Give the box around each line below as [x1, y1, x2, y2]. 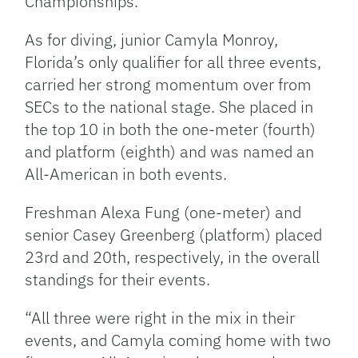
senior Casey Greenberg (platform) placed [25, 224, 323, 246]
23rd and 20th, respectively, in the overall [25, 246, 320, 268]
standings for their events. [25, 268, 211, 291]
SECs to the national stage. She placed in [25, 96, 314, 118]
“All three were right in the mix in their [25, 307, 296, 329]
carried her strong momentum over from [25, 74, 312, 96]
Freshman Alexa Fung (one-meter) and [25, 201, 302, 224]
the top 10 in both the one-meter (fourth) [25, 118, 316, 141]
